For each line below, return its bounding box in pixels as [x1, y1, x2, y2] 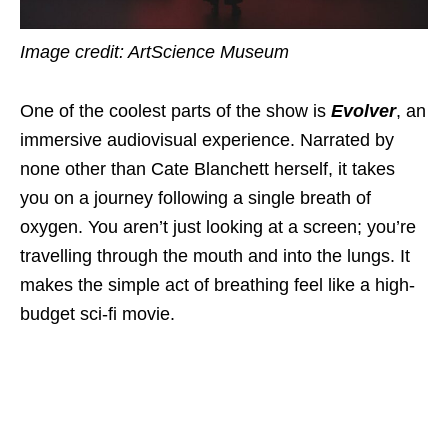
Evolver [331, 101, 396, 122]
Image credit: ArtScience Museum [20, 42, 289, 63]
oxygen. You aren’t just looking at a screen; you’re [20, 217, 416, 238]
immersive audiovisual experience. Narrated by [20, 130, 394, 151]
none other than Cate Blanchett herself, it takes [20, 159, 395, 180]
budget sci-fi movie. [20, 304, 175, 325]
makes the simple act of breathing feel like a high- [20, 275, 415, 296]
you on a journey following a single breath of [20, 188, 371, 209]
